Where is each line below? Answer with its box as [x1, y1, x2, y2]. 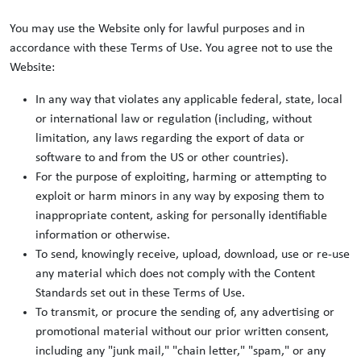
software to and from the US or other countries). [35, 151, 292, 164]
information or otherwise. [35, 229, 170, 242]
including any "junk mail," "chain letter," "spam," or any [35, 345, 326, 358]
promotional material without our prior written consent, [35, 326, 329, 338]
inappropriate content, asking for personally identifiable [35, 210, 327, 222]
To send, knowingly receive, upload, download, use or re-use [35, 248, 350, 261]
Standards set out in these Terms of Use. [35, 287, 245, 300]
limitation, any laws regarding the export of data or [35, 132, 305, 145]
